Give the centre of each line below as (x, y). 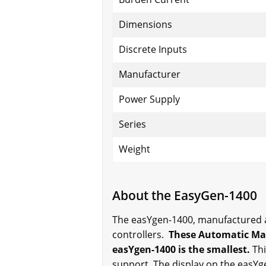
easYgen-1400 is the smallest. (181, 250)
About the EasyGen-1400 (185, 195)
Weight (134, 149)
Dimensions (145, 25)
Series (132, 124)
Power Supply (149, 99)
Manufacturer (150, 75)
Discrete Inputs (153, 50)
